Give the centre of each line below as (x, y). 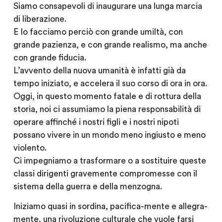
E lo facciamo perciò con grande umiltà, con (98, 32)
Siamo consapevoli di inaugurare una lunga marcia (108, 6)
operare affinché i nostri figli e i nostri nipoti (96, 122)
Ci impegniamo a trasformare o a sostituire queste (110, 161)
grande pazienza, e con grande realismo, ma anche (110, 45)
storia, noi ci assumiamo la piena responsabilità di (107, 109)
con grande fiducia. (50, 57)
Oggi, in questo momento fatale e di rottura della (107, 96)
